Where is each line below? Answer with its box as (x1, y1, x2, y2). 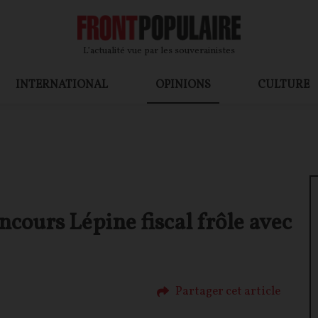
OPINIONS (155, 77, 211, 93)
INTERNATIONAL (16, 77, 109, 93)
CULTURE (257, 77, 309, 93)
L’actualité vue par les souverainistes (82, 44, 235, 57)
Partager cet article (175, 283, 280, 300)
